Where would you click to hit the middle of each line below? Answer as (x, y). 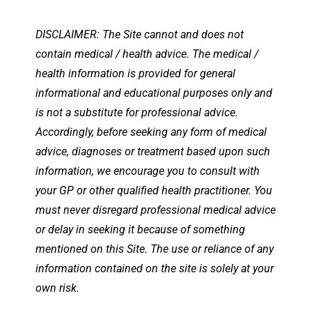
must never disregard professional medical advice (156, 210)
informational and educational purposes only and (154, 93)
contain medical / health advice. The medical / (147, 54)
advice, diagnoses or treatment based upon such (153, 151)
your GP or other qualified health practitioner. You (154, 190)
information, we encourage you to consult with (148, 171)
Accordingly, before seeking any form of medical (151, 132)
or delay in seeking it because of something (140, 229)
